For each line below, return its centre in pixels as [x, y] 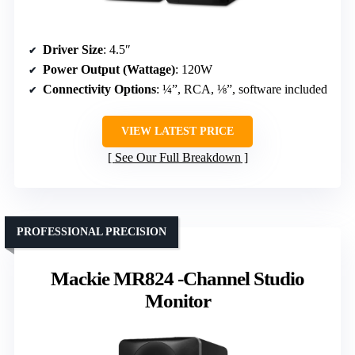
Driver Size [73, 50]
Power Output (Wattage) [109, 70]
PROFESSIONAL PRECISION [92, 232]
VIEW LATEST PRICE [177, 132]
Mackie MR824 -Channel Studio [177, 279]
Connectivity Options [99, 90]
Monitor [177, 301]
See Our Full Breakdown [177, 158]
